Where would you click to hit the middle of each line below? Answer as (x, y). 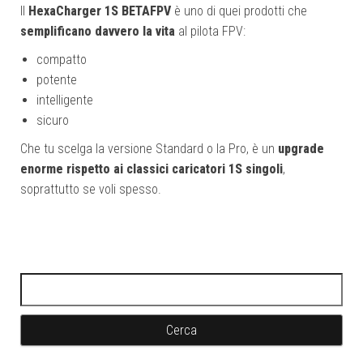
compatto (62, 60)
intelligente (65, 100)
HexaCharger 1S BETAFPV (100, 11)
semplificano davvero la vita (98, 32)
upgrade (301, 149)
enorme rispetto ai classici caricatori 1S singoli (152, 169)
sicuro (53, 121)
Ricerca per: (53, 283)
